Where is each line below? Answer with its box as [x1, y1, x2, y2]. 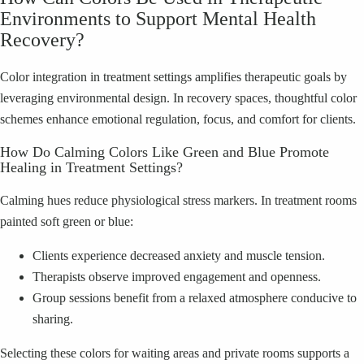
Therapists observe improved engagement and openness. [32, 269, 321, 284]
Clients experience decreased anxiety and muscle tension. [32, 248, 325, 262]
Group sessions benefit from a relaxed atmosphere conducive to [32, 290, 357, 305]
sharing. [32, 311, 73, 326]
